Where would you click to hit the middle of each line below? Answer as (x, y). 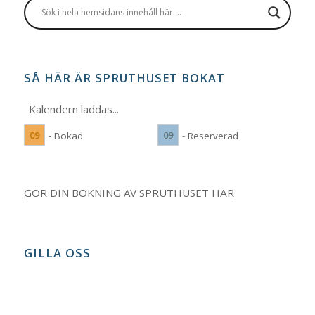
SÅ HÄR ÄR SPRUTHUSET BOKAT (124, 77)
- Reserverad (210, 135)
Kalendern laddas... (74, 109)
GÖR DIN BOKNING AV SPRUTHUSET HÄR (129, 192)
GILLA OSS (57, 252)
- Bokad (65, 135)
